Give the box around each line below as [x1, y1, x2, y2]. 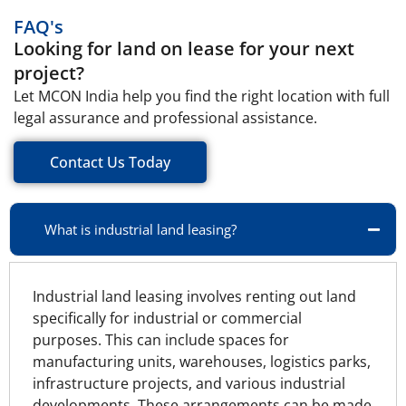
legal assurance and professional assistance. [14, 107, 317, 128]
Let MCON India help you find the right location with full [14, 85, 390, 106]
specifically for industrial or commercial [33, 308, 302, 329]
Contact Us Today [50, 152, 170, 173]
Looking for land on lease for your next [14, 35, 354, 61]
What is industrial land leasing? [44, 220, 237, 239]
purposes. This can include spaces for [33, 330, 289, 351]
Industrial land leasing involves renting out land [33, 286, 356, 307]
